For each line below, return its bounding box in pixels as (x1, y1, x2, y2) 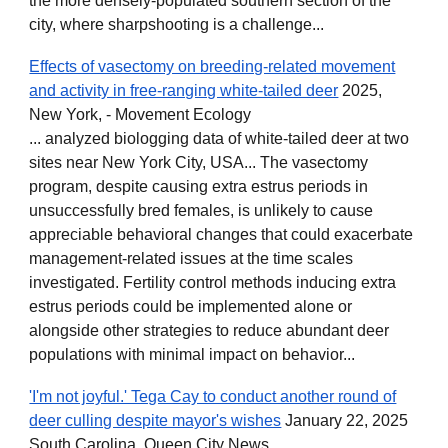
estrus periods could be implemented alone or (29, 298, 353, 315)
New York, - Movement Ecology (29, 106, 252, 123)
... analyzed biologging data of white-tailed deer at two (29, 130, 410, 147)
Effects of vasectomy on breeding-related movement (29, 58, 396, 75)
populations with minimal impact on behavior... (29, 346, 356, 363)
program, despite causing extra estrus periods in (29, 178, 369, 195)
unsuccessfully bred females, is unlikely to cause (29, 202, 374, 219)
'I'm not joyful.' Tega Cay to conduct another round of (29, 388, 397, 405)
